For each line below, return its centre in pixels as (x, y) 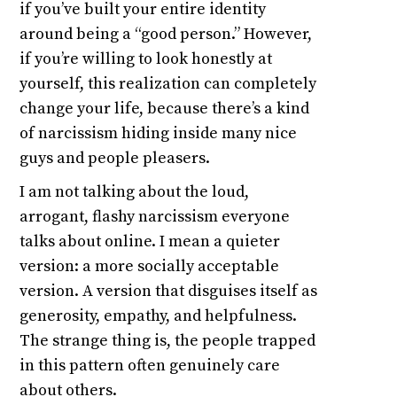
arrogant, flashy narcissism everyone (155, 217)
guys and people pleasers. (115, 159)
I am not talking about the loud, (135, 192)
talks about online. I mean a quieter (150, 242)
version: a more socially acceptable (150, 267)
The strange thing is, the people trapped (168, 341)
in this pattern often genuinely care (150, 366)
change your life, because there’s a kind (165, 109)
